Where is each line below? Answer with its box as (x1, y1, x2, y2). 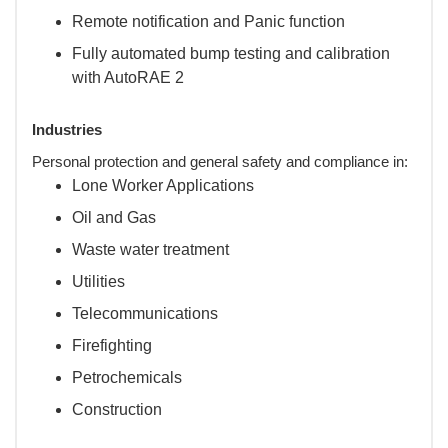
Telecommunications (72, 304, 218, 322)
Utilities (72, 272, 125, 290)
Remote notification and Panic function (72, 12, 345, 30)
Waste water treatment (72, 240, 229, 258)
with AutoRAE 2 (72, 68, 184, 86)
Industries (32, 120, 102, 138)
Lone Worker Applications (72, 176, 254, 194)
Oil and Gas (72, 208, 156, 226)
